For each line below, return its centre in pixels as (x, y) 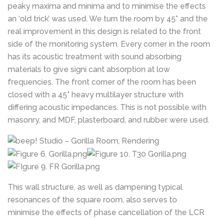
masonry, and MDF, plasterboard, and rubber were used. (109, 120)
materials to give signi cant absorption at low (89, 69)
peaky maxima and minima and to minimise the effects (107, 6)
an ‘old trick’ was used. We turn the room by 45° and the (108, 18)
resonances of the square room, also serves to (92, 200)
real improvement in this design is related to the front (104, 31)
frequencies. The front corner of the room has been (102, 82)
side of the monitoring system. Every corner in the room (109, 44)
